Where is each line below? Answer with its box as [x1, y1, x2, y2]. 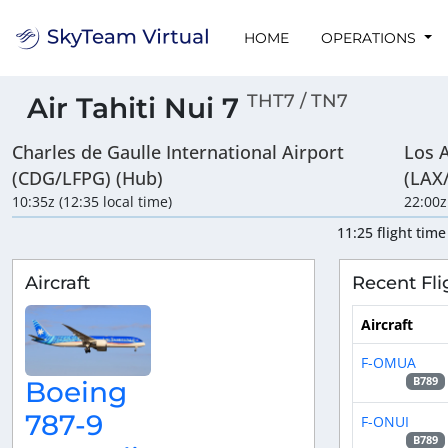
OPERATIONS [321, 28, 420, 47]
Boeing [25, 374, 127, 409]
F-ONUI [360, 411, 409, 431]
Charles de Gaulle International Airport [12, 140, 344, 165]
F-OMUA [360, 352, 416, 372]
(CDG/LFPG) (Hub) [12, 166, 163, 191]
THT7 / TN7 [247, 90, 348, 112]
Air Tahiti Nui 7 [27, 91, 247, 125]
